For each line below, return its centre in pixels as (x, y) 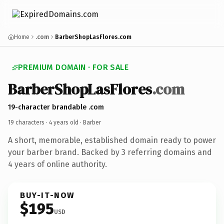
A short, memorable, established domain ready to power (112, 140)
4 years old (64, 122)
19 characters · (28, 122)
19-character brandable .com (56, 107)
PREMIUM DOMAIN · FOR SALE (73, 67)
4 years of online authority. (57, 164)
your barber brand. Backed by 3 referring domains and (110, 152)
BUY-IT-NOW (47, 195)
